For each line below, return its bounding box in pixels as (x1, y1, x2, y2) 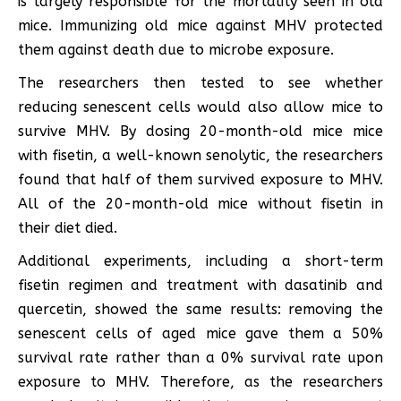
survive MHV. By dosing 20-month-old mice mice (18, 122, 383, 140)
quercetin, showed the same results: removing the (18, 300, 383, 318)
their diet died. (18, 218, 117, 236)
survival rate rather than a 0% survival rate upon (18, 348, 383, 366)
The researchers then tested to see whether (18, 73, 383, 91)
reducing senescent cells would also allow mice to (18, 98, 383, 115)
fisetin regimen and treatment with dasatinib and (18, 276, 383, 294)
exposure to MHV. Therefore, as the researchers (18, 372, 383, 390)
